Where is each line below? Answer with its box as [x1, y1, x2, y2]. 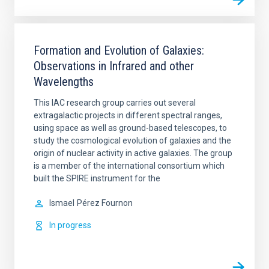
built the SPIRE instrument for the [34, 174, 160, 183]
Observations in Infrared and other [34, 59, 194, 73]
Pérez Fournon [77, 198, 133, 208]
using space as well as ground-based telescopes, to [34, 123, 227, 133]
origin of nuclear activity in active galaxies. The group [34, 148, 232, 158]
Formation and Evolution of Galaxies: [34, 43, 204, 58]
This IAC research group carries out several [34, 98, 196, 107]
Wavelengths [34, 74, 94, 89]
